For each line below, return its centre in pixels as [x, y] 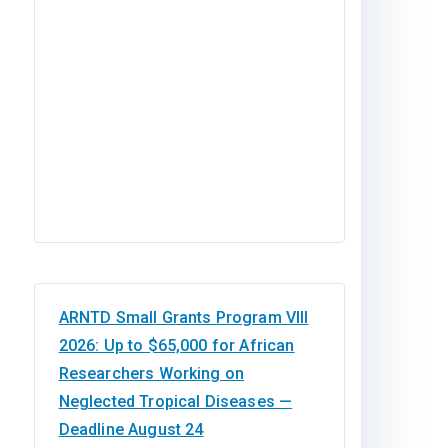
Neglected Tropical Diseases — [175, 401]
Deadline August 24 [131, 429]
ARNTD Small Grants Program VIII [183, 317]
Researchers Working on [151, 373]
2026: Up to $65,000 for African [176, 345]
